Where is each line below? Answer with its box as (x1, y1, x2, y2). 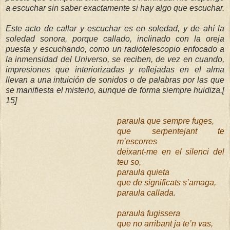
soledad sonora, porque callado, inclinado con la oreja (6, 34, 224, 43)
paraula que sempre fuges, (117, 116, 215, 125)
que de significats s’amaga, (117, 178, 217, 187)
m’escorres (117, 137, 158, 146)
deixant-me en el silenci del (117, 147, 224, 156)
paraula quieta (117, 167, 170, 177)
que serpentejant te (117, 126, 224, 136)
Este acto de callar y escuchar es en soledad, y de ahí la (6, 24, 224, 33)
